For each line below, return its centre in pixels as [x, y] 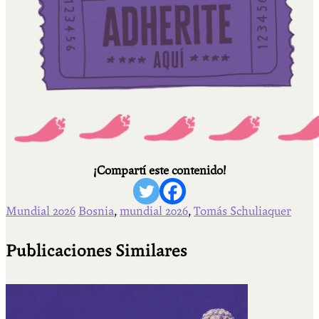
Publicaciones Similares [96, 251]
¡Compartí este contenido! [159, 170]
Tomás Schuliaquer [242, 211]
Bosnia [96, 211]
